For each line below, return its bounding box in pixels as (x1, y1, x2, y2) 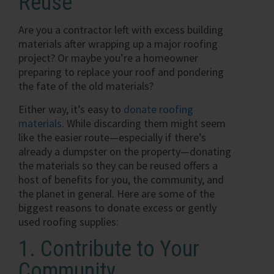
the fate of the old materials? (18, 78, 156, 93)
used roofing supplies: (18, 214, 119, 229)
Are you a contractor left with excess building (18, 22, 223, 37)
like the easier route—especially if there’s (18, 130, 206, 144)
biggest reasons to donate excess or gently (18, 200, 217, 215)
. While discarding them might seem (62, 116, 226, 130)
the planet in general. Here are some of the (18, 186, 215, 201)
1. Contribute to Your (18, 235, 199, 262)
